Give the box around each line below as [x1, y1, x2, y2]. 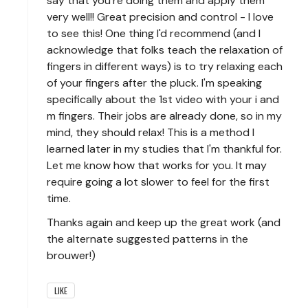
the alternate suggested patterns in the [47, 232, 248, 247]
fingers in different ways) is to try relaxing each [47, 59, 283, 74]
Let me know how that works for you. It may [47, 158, 267, 173]
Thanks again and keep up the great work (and [47, 215, 280, 230]
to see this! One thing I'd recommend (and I [47, 26, 261, 41]
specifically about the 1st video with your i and [47, 92, 279, 107]
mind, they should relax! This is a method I [47, 125, 254, 140]
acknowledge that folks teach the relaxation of [47, 43, 283, 58]
